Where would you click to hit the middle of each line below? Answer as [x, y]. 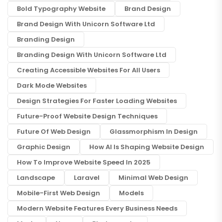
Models [131, 193]
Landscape [36, 178]
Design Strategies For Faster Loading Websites [97, 101]
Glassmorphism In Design [154, 132]
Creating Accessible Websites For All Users [88, 70]
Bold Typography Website [61, 9]
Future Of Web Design [54, 132]
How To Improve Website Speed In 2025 [84, 162]
